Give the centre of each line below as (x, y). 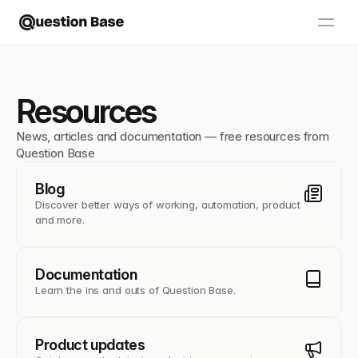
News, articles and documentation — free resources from (173, 136)
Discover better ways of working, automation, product (168, 205)
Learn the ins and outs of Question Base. (135, 290)
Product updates (90, 345)
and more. (60, 220)
